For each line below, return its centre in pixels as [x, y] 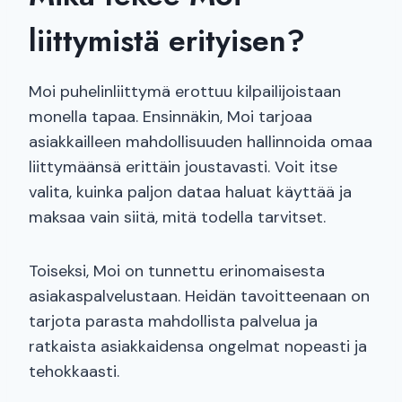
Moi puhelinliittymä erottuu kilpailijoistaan [185, 92]
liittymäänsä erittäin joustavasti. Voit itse [183, 167]
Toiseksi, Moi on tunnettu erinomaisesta [177, 271]
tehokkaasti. [74, 372]
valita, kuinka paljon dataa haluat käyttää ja [190, 192]
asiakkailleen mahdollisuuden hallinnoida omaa [201, 142]
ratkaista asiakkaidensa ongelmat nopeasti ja [198, 347]
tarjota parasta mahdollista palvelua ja [173, 322]
